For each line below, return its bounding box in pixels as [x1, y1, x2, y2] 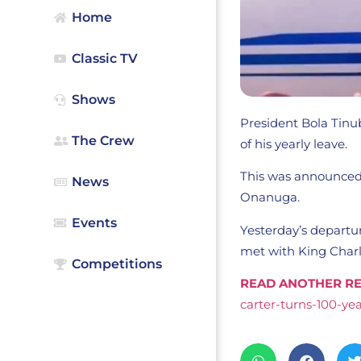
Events [72, 214, 118, 230]
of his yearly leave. [240, 136, 348, 152]
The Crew [72, 132, 135, 148]
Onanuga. [240, 189, 301, 205]
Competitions [72, 255, 163, 272]
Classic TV [72, 50, 139, 66]
